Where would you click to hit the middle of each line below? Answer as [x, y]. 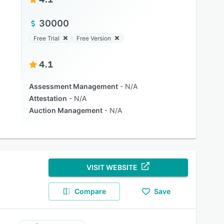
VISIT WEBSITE [112, 167]
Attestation [48, 98]
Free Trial [46, 38]
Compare [90, 191]
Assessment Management [73, 86]
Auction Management [65, 110]
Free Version [93, 38]
